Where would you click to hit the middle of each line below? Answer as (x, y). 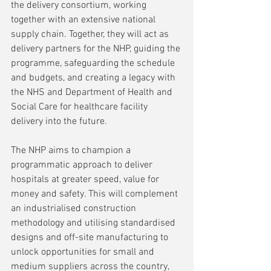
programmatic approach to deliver (83, 165)
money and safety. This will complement (96, 194)
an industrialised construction (75, 208)
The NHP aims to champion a (72, 150)
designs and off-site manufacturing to (91, 237)
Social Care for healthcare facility (80, 107)
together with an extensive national (84, 20)
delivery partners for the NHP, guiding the (97, 49)
